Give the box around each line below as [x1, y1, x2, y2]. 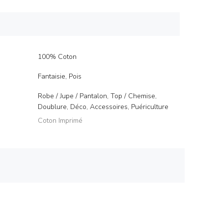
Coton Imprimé [38, 116, 82, 125]
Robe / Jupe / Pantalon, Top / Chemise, [38, 91, 157, 101]
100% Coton [38, 52, 77, 61]
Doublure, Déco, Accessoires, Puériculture [38, 102, 168, 111]
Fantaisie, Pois [38, 72, 82, 81]
